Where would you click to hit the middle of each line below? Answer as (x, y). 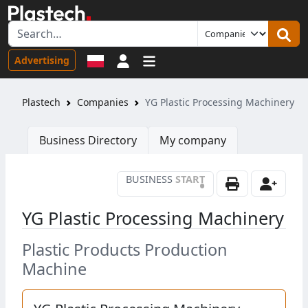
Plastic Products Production (125, 250)
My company (193, 141)
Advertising (42, 60)
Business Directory (88, 141)
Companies (103, 102)
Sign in (147, 59)
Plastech (41, 102)
